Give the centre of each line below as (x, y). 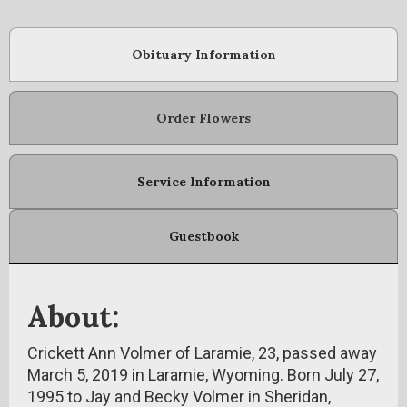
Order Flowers (203, 118)
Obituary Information (203, 55)
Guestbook (203, 236)
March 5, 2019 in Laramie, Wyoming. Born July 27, (203, 375)
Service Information (203, 182)
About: (73, 317)
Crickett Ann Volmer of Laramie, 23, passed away (202, 353)
